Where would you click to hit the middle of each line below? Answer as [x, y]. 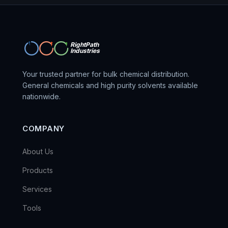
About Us [38, 151]
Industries [85, 51]
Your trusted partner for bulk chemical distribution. [106, 74]
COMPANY [44, 129]
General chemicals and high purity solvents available [110, 85]
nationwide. [41, 96]
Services [37, 189]
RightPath [85, 44]
